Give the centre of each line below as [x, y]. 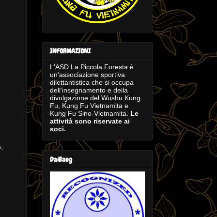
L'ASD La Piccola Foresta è [92, 67]
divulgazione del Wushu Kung [95, 98]
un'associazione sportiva [87, 75]
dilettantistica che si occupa [92, 83]
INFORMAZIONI [70, 51]
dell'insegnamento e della [89, 90]
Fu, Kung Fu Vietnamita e [89, 106]
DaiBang [61, 159]
